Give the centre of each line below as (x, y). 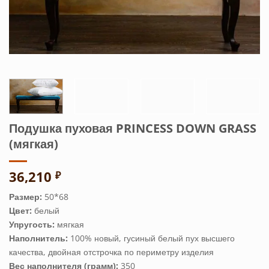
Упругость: (33, 225)
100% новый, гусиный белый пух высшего (153, 238)
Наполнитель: (40, 238)
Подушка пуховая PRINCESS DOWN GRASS (133, 128)
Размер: (26, 197)
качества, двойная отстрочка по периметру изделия (111, 252)
